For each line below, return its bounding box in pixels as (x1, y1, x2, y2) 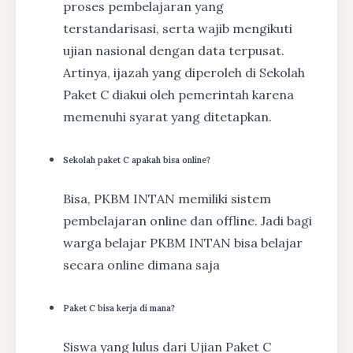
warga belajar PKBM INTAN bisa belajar (63, 234, 303, 251)
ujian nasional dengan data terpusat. (63, 42, 284, 58)
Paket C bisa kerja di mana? (63, 302, 175, 314)
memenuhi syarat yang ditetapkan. (63, 108, 272, 124)
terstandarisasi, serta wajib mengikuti (63, 20, 292, 36)
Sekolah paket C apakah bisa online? (63, 154, 210, 165)
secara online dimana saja (63, 256, 220, 273)
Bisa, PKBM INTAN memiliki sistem (63, 190, 271, 206)
